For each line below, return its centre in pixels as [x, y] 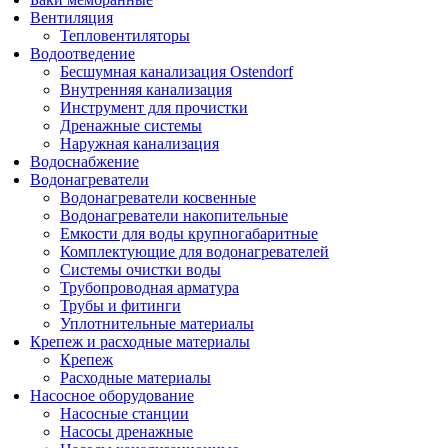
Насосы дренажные [126, 431]
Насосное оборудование [112, 395]
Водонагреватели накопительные [174, 215]
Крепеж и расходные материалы [140, 341]
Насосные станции [124, 413]
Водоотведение [82, 53]
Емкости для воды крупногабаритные [189, 233]
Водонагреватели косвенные [158, 197]
